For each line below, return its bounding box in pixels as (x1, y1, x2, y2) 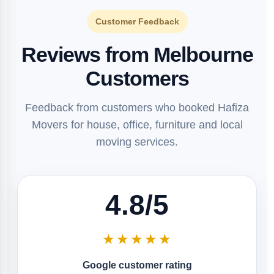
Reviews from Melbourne (21, 43, 253, 66)
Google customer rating (82, 260, 192, 270)
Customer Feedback (95, 17, 179, 26)
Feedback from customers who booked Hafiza (25, 102, 249, 114)
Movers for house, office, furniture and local (31, 119, 243, 131)
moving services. (96, 136, 178, 148)
